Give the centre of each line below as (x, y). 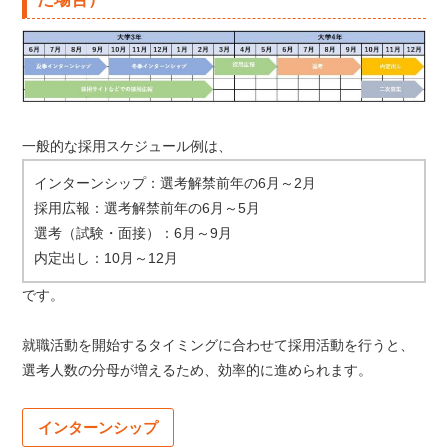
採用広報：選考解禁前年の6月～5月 (147, 208)
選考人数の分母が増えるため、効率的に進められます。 (197, 370)
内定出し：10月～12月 (106, 258)
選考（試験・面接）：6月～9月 (133, 233)
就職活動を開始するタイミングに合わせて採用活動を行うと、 (218, 345)
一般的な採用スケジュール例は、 (127, 146)
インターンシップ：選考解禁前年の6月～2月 (175, 183)
